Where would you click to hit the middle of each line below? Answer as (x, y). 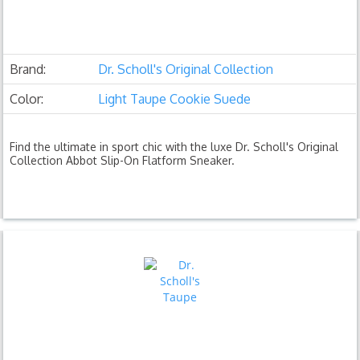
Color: (27, 98)
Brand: (28, 69)
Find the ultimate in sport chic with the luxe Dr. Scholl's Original (174, 146)
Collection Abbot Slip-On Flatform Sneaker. (123, 160)
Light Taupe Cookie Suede (175, 98)
